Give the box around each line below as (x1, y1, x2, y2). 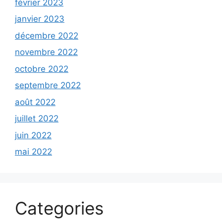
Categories (15, 198, 104, 219)
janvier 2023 (15, 14, 64, 24)
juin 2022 (15, 130, 52, 140)
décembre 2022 (15, 30, 78, 41)
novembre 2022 (15, 47, 78, 57)
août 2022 (15, 97, 55, 107)
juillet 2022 (15, 113, 58, 123)
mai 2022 (15, 147, 52, 157)
